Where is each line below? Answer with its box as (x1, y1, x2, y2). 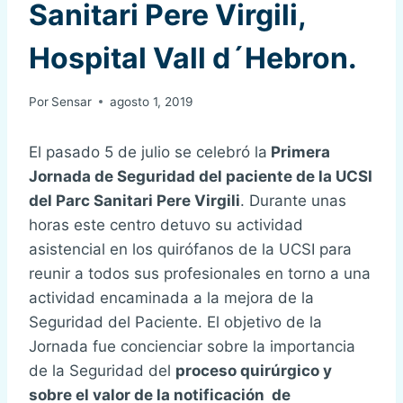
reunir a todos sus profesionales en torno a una (29, 264, 371, 282)
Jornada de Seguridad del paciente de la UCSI (29, 166, 372, 185)
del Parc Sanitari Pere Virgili (29, 191, 240, 210)
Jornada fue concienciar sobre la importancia (29, 336, 355, 355)
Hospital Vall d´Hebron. (29, 40, 357, 76)
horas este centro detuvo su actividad (29, 215, 303, 234)
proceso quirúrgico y (175, 361, 336, 380)
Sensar (51, 94, 93, 109)
